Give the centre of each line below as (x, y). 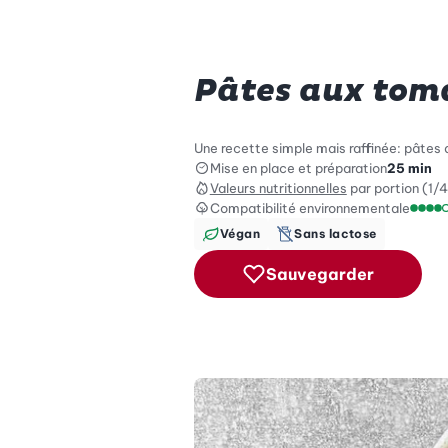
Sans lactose (335, 233)
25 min (409, 167)
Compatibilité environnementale (309, 207)
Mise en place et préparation (298, 167)
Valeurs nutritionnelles (278, 187)
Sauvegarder (319, 273)
